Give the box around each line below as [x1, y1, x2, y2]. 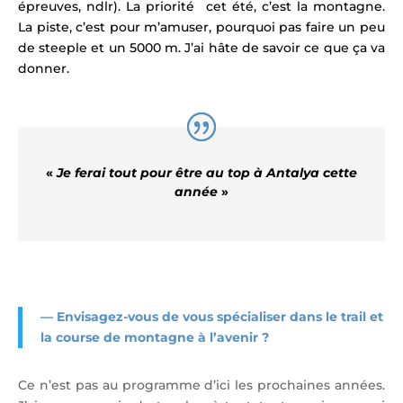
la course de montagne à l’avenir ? [40, 329, 269, 346]
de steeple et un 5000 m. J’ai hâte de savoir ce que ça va [18, 40, 385, 57]
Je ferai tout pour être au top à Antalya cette [57, 165, 357, 182]
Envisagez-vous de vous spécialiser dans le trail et [57, 309, 383, 326]
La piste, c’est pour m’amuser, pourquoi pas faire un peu [18, 19, 385, 36]
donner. [18, 60, 69, 77]
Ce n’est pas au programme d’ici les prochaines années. [18, 377, 385, 394]
